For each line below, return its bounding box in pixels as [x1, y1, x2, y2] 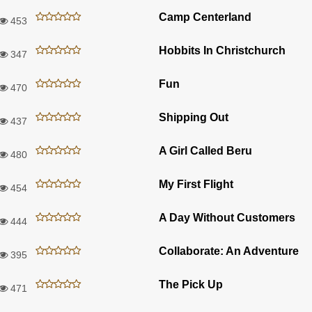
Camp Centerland [159, 10, 251, 23]
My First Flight [159, 178, 233, 190]
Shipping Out [159, 111, 228, 123]
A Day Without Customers [159, 211, 295, 224]
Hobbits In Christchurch [159, 44, 286, 56]
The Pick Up [159, 278, 223, 290]
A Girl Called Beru [159, 144, 252, 157]
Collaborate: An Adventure [159, 244, 299, 257]
